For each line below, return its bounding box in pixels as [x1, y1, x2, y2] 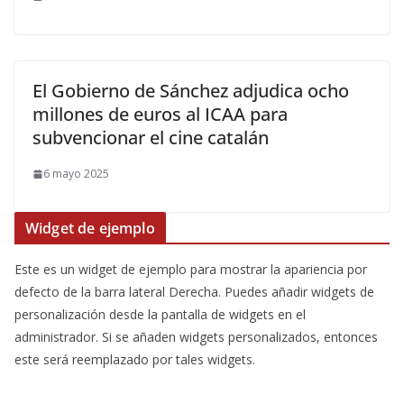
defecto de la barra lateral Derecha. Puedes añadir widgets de [14, 283, 374, 300]
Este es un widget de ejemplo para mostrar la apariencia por [14, 261, 367, 278]
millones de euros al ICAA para [32, 102, 288, 126]
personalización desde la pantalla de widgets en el [14, 306, 306, 323]
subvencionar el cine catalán [32, 125, 273, 150]
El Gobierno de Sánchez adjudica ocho [32, 78, 349, 103]
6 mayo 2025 [43, 166, 109, 181]
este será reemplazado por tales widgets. [14, 351, 255, 368]
